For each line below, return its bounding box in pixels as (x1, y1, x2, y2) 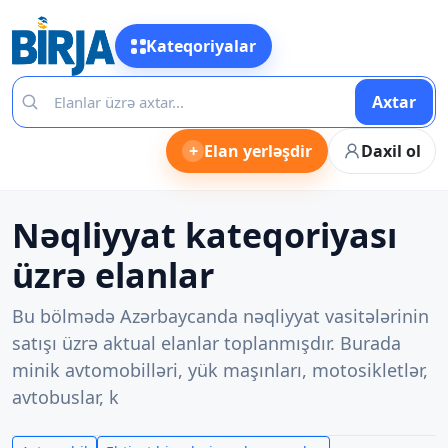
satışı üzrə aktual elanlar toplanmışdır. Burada (12, 331, 401, 355)
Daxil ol (361, 140, 421, 162)
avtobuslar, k (12, 385, 119, 409)
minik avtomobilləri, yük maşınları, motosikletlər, (12, 358, 428, 382)
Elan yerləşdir (204, 140, 312, 162)
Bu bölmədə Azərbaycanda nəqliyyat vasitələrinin (12, 304, 429, 328)
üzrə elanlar (12, 252, 214, 298)
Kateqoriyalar (145, 35, 256, 57)
